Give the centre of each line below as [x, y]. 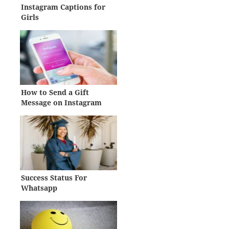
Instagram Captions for [63, 7]
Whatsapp [39, 188]
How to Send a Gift [55, 92]
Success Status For [54, 177]
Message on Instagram [62, 102]
